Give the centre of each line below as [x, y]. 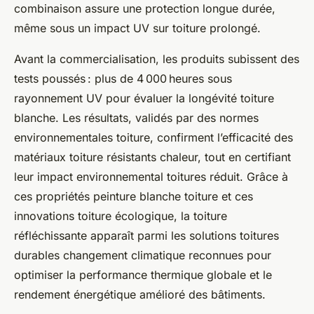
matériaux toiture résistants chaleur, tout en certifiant [152, 157]
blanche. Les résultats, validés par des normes [136, 118]
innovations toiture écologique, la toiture [121, 216]
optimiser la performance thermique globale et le [143, 275]
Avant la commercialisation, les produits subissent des [157, 59]
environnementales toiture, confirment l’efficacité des [153, 138]
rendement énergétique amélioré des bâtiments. [140, 295]
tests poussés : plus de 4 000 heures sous [123, 79]
